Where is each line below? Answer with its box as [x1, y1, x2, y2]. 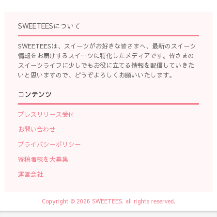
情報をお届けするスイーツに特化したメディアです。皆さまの [17, 51, 194, 60]
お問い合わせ [17, 124, 56, 134]
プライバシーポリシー [17, 139, 81, 149]
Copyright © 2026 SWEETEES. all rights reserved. [41, 197, 175, 205]
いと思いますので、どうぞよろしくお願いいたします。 [17, 70, 175, 79]
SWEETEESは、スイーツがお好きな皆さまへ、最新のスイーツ [17, 41, 196, 50]
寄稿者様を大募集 [17, 155, 68, 164]
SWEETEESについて [17, 20, 80, 31]
